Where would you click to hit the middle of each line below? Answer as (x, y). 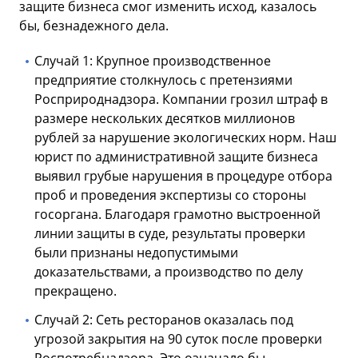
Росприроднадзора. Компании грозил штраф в (181, 99)
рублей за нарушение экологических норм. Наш (185, 137)
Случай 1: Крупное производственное (153, 60)
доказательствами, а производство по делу (169, 271)
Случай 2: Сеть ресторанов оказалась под (164, 319)
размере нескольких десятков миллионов (165, 118)
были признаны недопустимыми (136, 252)
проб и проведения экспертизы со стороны (170, 195)
